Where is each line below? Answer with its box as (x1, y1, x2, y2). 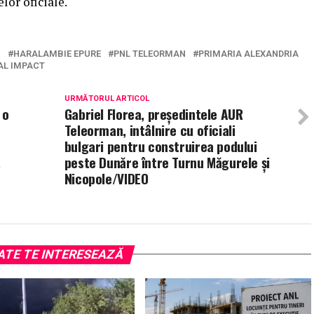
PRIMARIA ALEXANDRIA (198, 48, 299, 59)
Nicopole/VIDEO (64, 168, 149, 189)
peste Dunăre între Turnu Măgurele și (64, 151, 270, 172)
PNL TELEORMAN (114, 48, 186, 59)
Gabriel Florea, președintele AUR (64, 103, 243, 124)
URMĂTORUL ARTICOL (64, 93, 149, 103)
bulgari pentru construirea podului (64, 135, 257, 156)
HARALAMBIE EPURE (13, 48, 101, 59)
